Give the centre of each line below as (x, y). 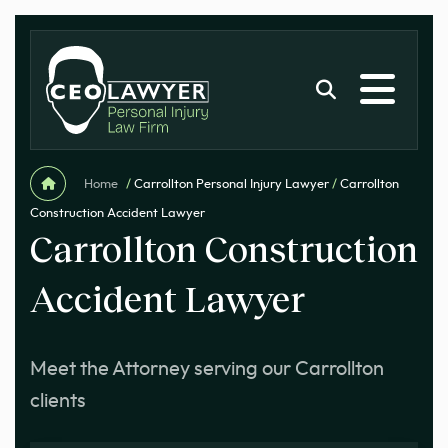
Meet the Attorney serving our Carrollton (207, 369)
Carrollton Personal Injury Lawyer (231, 184)
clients (58, 401)
